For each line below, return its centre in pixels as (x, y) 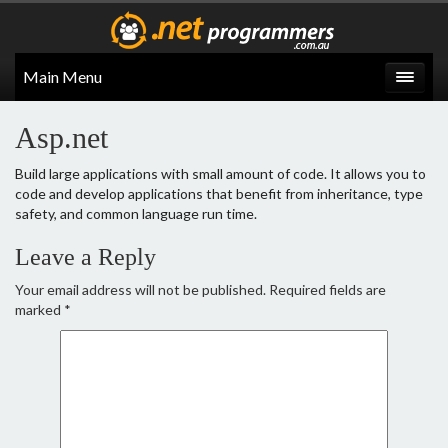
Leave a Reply (85, 257)
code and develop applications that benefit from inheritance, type (219, 193)
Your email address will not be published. (140, 289)
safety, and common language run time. (136, 213)
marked (39, 309)
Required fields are (326, 289)
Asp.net (61, 137)
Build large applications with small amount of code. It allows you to (220, 173)
